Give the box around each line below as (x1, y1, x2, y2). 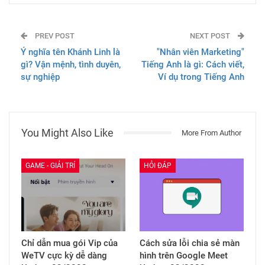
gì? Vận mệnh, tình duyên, (21, 59, 121, 70)
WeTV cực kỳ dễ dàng (21, 250, 107, 261)
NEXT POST (190, 31, 232, 40)
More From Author (182, 128, 241, 137)
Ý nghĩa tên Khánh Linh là (21, 46, 120, 57)
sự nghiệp (21, 71, 60, 82)
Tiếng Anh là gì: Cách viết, (141, 59, 244, 70)
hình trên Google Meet (140, 250, 228, 261)
